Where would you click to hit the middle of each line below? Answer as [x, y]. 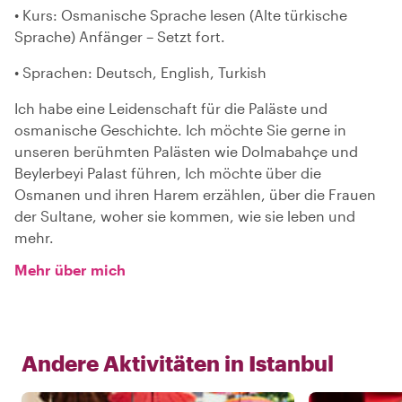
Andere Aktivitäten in [133, 363]
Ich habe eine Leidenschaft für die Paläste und [171, 108]
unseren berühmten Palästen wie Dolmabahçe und [186, 151]
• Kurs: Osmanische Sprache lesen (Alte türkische [181, 15]
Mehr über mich [70, 270]
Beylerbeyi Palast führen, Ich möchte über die [168, 173]
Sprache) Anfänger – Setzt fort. [120, 36]
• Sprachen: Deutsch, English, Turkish [140, 72]
